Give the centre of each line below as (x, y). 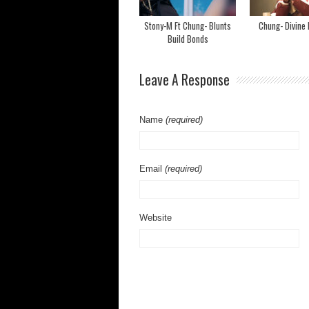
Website (156, 218)
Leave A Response (185, 80)
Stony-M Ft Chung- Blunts (188, 26)
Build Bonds (188, 39)
